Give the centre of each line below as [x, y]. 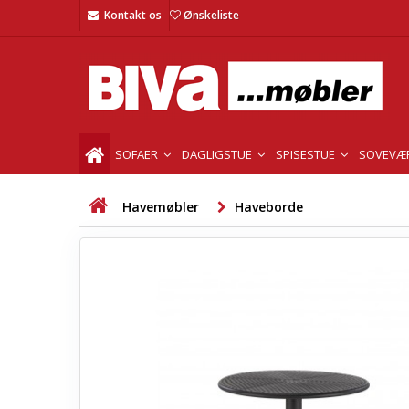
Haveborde [269, 207]
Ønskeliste [211, 15]
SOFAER [138, 154]
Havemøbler [161, 207]
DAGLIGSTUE [218, 154]
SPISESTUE [307, 154]
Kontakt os [133, 15]
